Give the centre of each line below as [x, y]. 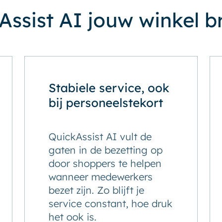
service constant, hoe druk [110, 203]
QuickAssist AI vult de [100, 137]
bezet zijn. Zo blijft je [96, 190]
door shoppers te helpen [105, 163]
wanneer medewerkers [100, 177]
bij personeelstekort [106, 103]
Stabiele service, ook [109, 88]
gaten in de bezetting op [105, 150]
